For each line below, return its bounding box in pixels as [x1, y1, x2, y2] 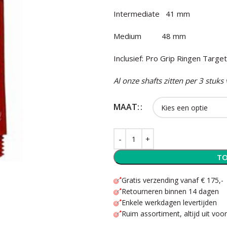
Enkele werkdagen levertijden [122, 198, 217, 207]
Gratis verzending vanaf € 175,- [122, 175, 224, 185]
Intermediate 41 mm [113, 9, 191, 19]
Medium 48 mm [113, 31, 186, 41]
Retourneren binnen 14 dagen [122, 186, 219, 196]
